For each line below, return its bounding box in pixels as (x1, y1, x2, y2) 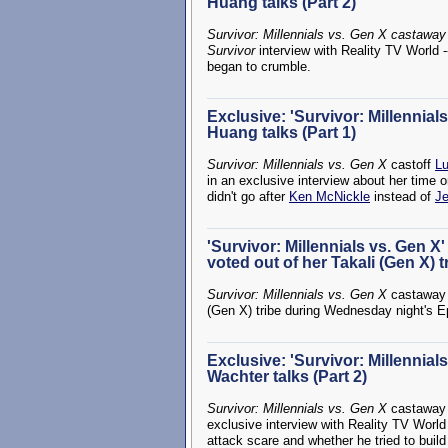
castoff (387, 157, 435, 172)
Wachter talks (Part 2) (207, 368, 367, 385)
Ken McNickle (289, 189, 370, 204)
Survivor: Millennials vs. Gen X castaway (207, 27, 446, 42)
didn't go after (207, 189, 289, 204)
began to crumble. (207, 59, 311, 74)
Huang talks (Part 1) (207, 124, 356, 141)
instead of (370, 189, 435, 204)
